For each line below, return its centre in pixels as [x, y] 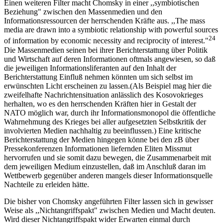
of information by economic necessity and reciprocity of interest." [106, 41]
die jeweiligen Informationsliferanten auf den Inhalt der [90, 68]
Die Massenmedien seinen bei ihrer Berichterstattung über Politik [106, 50]
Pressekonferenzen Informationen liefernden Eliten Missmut [98, 148]
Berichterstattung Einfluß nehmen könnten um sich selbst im [98, 77]
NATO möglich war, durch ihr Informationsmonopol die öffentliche [110, 112]
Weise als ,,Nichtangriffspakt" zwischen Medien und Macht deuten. [110, 210]
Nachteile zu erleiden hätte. [47, 184]
